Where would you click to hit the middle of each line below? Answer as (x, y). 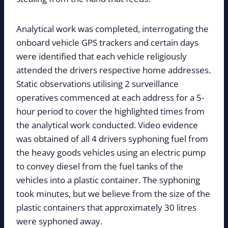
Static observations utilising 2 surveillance (97, 84)
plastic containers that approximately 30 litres (106, 208)
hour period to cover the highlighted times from (110, 111)
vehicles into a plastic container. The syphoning (108, 180)
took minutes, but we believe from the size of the (113, 194)
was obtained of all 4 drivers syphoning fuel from (112, 139)
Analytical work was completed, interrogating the (112, 29)
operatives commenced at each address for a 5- (110, 98)
